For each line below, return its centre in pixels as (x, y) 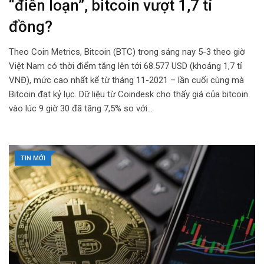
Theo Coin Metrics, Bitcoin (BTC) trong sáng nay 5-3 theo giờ (127, 52)
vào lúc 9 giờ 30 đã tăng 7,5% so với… (81, 109)
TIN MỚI (33, 159)
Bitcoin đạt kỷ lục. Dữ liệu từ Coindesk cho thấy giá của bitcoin (128, 95)
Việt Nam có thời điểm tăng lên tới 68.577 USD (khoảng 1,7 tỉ (126, 66)
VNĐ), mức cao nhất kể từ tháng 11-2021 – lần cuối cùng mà (126, 80)
